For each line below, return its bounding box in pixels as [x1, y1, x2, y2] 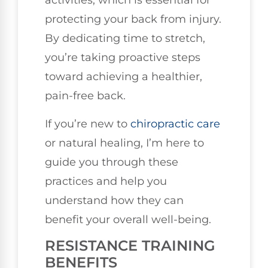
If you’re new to [45, 117, 130, 130]
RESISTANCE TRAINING [45, 237, 215, 255]
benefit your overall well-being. [45, 212, 211, 226]
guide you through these [45, 155, 178, 169]
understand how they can [45, 193, 184, 207]
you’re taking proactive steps [45, 51, 200, 65]
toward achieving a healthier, [45, 70, 202, 84]
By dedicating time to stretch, [45, 32, 205, 45]
